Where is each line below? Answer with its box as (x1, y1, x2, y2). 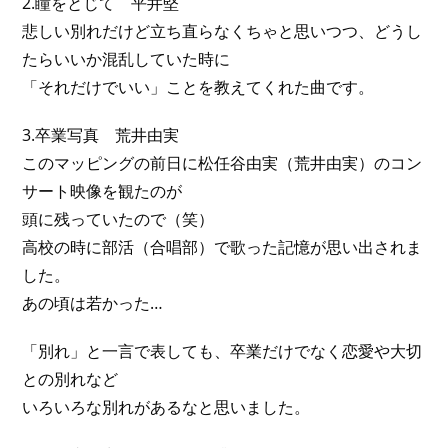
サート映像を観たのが (22, 180, 183, 202)
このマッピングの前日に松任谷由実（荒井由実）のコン (22, 152, 423, 174)
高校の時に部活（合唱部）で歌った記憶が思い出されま (22, 236, 423, 258)
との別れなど (22, 368, 119, 390)
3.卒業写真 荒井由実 (22, 124, 180, 146)
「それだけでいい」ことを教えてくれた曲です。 (22, 76, 375, 98)
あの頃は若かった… (22, 292, 164, 314)
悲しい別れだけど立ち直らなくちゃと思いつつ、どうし (22, 20, 423, 42)
